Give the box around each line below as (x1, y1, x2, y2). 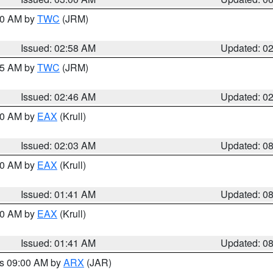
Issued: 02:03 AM (21, 138, 96, 152)
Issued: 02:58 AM (21, 41, 96, 55)
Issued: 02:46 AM (21, 90, 96, 104)
